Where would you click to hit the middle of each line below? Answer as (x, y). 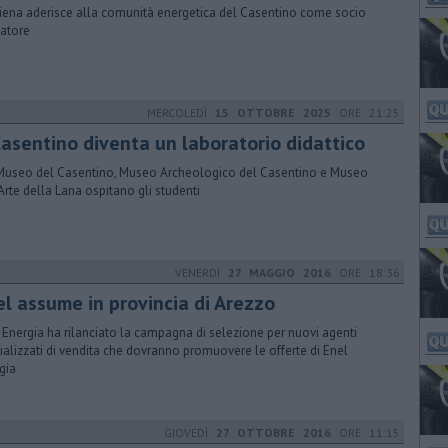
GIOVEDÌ (190, 432)
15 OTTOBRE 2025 (273, 112)
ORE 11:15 (365, 432)
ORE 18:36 (365, 272)
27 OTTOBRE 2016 (273, 432)
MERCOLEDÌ (181, 112)
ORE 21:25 (365, 112)
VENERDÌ (201, 272)
